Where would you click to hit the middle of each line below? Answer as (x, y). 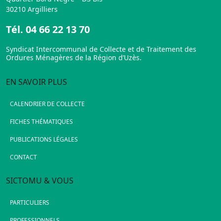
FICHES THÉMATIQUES (41, 121)
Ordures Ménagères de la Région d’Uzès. (74, 57)
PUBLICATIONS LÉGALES (44, 139)
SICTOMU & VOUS (40, 180)
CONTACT (23, 157)
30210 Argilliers (32, 9)
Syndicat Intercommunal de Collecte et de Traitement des (101, 49)
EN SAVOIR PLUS (37, 82)
